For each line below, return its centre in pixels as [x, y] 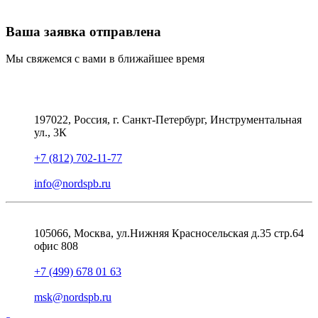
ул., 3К [50, 133]
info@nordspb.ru [72, 184]
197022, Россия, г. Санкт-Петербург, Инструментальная [168, 120]
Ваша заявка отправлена [83, 31]
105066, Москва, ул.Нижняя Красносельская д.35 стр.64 [169, 234]
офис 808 [56, 246]
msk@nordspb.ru [73, 297]
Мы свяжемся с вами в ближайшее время [105, 59]
